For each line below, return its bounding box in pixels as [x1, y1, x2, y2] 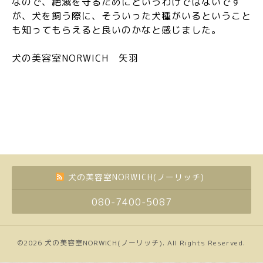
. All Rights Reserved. [163, 237, 245, 248]
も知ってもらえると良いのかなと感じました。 [12, 23, 221, 36]
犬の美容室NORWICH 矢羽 [12, 51, 139, 65]
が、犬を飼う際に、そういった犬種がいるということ [12, 9, 251, 22]
